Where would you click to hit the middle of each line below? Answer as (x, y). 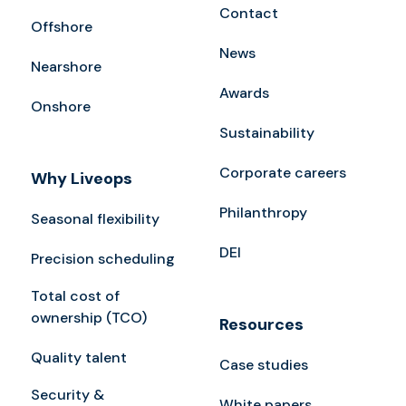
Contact (249, 14)
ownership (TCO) (89, 318)
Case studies (264, 365)
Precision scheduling (103, 259)
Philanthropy (263, 213)
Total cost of (75, 296)
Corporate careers (283, 173)
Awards (244, 93)
